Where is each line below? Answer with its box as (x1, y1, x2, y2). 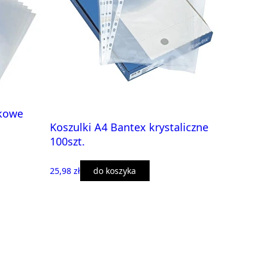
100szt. (49, 134, 85, 148)
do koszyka (93, 165, 136, 176)
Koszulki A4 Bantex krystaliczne (49, 120, 208, 134)
